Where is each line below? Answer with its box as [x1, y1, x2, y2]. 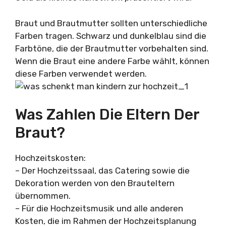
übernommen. [15, 191, 71, 201]
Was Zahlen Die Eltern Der [15, 105, 199, 124]
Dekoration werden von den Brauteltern [15, 178, 175, 188]
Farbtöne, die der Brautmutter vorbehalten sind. [15, 43, 208, 53]
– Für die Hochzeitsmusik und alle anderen [15, 203, 183, 213]
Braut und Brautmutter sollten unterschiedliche [15, 18, 207, 28]
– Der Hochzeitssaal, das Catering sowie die [15, 165, 190, 176]
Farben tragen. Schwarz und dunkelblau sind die [15, 30, 206, 41]
